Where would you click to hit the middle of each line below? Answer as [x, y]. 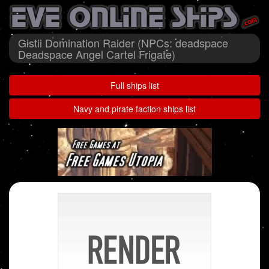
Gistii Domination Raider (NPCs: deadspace [123, 43]
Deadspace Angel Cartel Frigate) [97, 54]
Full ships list [134, 86]
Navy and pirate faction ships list [134, 109]
